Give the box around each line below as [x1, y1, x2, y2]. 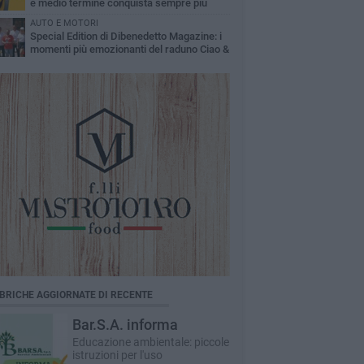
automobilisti [29, 10, 89, 22]
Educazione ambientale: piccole [71, 336, 229, 349]
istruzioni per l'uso [71, 349, 162, 362]
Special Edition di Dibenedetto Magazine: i [29, 30, 222, 42]
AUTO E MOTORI [29, 18, 98, 28]
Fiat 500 [29, 56, 67, 68]
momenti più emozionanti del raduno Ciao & [29, 43, 229, 55]
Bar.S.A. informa [71, 316, 178, 333]
